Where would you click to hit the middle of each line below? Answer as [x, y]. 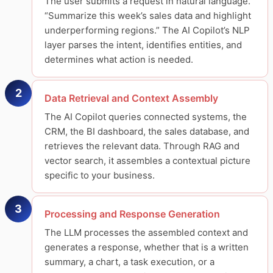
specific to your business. [100, 175]
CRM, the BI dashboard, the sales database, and [147, 131]
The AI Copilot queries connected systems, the [146, 116]
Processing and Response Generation [132, 214]
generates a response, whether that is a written [147, 247]
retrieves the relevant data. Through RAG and [142, 146]
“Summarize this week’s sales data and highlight [148, 15]
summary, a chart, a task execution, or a [129, 261]
